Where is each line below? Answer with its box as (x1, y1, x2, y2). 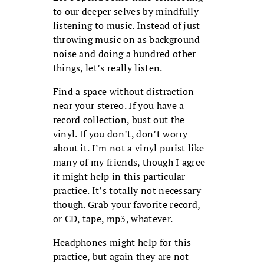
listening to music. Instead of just (52, 19, 200, 32)
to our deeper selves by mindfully (52, 5, 199, 18)
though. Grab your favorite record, (52, 198, 200, 212)
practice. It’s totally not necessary (52, 184, 202, 197)
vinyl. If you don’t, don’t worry (52, 127, 188, 141)
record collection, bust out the (52, 113, 185, 127)
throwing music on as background (52, 33, 200, 47)
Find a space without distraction (52, 85, 194, 98)
